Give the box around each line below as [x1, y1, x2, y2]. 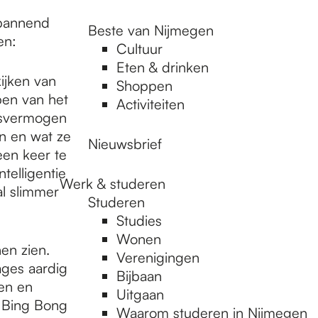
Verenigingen [116, 248, 199, 266]
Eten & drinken [116, 58, 209, 76]
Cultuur [116, 40, 163, 57]
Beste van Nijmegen [88, 21, 214, 39]
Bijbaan [116, 267, 162, 285]
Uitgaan [116, 285, 164, 303]
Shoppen [116, 77, 172, 94]
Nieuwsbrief [88, 135, 162, 153]
